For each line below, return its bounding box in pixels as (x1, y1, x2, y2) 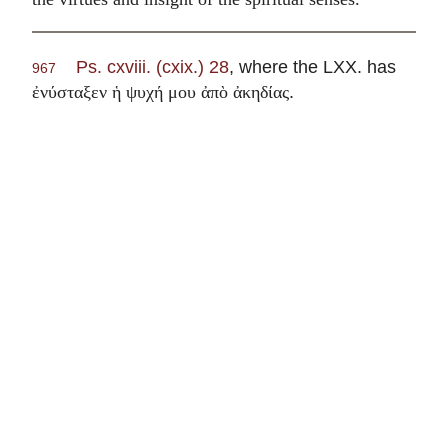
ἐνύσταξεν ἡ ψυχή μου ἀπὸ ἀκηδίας (32, 82, 289, 103)
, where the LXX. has (229, 56, 396, 78)
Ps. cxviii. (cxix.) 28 (76, 56, 229, 78)
